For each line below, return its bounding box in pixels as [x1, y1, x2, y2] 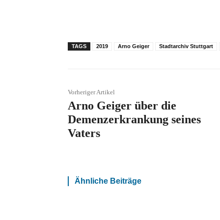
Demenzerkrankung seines [68, 112, 201, 126]
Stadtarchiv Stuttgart [159, 43, 213, 49]
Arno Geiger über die [68, 99, 176, 112]
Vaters [68, 126, 100, 139]
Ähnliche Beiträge [75, 176, 141, 185]
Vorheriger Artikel [68, 88, 115, 96]
